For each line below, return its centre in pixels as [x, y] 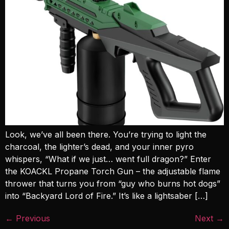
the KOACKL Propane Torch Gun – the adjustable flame [113, 171]
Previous [32, 218]
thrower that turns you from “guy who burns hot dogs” [113, 183]
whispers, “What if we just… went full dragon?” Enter [108, 159]
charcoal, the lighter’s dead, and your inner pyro [99, 146]
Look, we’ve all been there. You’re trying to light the [106, 134]
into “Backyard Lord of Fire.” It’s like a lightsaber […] [107, 196]
